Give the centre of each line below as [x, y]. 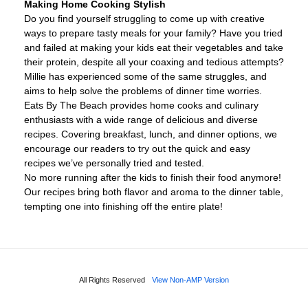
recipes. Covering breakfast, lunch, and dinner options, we [151, 134]
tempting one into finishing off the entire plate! [123, 207]
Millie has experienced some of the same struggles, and [145, 77]
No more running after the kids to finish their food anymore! [153, 178]
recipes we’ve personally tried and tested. [114, 163]
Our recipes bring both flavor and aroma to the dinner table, [154, 192]
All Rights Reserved [112, 280]
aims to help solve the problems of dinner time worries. [143, 91]
